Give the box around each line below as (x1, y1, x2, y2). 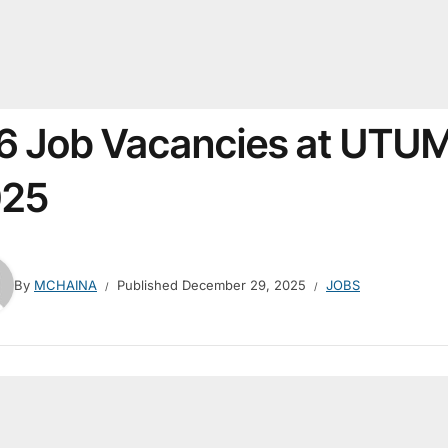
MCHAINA (34, 276, 97, 293)
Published (117, 276, 182, 293)
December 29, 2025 (182, 276, 306, 293)
